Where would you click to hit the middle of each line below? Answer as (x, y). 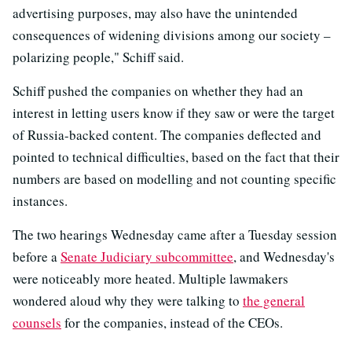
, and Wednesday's (284, 256)
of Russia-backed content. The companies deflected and (167, 134)
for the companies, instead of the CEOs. (172, 322)
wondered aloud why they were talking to (128, 300)
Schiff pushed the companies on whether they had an (158, 90)
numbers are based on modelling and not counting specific (174, 178)
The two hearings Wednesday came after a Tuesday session (175, 234)
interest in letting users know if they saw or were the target (174, 112)
